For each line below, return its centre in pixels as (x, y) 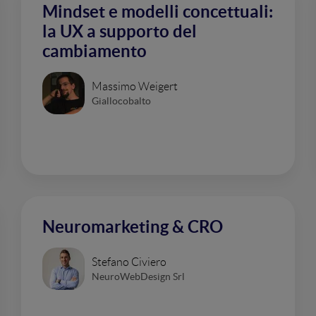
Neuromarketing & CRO (133, 227)
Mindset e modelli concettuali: (158, 12)
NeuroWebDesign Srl (138, 276)
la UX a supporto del (120, 31)
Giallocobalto (121, 101)
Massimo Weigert (135, 86)
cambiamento (95, 51)
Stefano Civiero (129, 262)
